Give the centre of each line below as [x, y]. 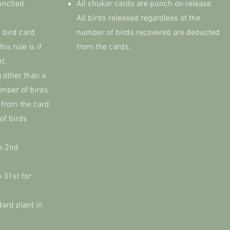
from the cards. [105, 47]
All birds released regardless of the [138, 18]
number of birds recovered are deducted [148, 33]
